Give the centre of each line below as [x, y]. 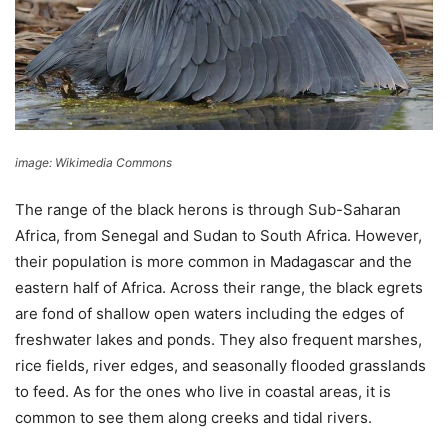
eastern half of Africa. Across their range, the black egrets [219, 288]
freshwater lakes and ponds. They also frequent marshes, [218, 340]
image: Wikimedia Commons [93, 163]
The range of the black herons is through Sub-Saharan [208, 210]
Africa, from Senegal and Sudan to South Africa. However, [218, 236]
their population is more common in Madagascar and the [213, 262]
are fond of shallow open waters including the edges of [209, 314]
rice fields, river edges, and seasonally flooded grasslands [220, 366]
